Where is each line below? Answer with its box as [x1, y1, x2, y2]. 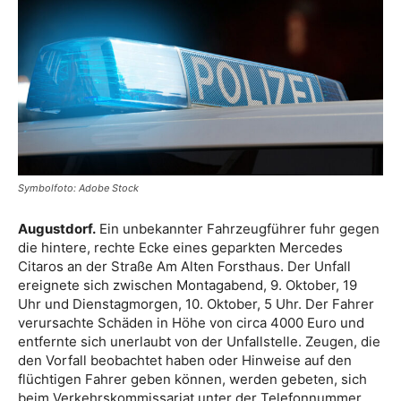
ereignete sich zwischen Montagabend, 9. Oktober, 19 [18, 277, 357, 294]
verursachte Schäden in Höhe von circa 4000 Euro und [18, 314, 364, 331]
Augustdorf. [18, 220, 96, 237]
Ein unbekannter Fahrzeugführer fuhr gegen [96, 220, 380, 237]
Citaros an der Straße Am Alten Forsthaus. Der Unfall [18, 258, 351, 275]
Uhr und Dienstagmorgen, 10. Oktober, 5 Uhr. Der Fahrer [18, 295, 374, 312]
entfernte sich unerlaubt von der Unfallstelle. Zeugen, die [18, 333, 380, 350]
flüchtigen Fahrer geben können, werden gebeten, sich [18, 371, 367, 388]
